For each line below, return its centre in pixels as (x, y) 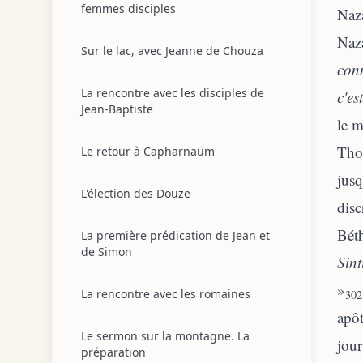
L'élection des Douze (136, 193)
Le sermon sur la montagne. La (165, 336)
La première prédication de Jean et (175, 235)
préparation (113, 352)
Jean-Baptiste (117, 109)
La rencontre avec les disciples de (173, 93)
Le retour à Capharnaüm (148, 151)
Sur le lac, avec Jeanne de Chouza (172, 51)
